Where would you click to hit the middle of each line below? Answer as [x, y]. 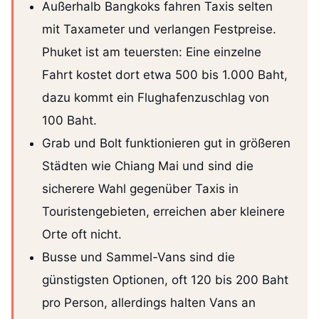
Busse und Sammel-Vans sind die [138, 257]
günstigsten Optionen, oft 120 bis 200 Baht [165, 280]
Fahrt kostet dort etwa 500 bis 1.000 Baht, [165, 75]
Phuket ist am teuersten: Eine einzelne [152, 52]
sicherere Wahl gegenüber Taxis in [140, 189]
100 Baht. [69, 121]
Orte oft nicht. [82, 235]
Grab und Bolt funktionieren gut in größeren [166, 143]
